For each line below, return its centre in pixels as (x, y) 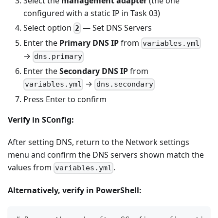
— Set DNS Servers (117, 27)
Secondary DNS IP (94, 71)
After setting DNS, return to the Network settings (99, 142)
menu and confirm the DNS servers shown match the (106, 154)
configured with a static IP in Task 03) (92, 13)
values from (31, 167)
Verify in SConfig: (41, 119)
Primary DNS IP (89, 43)
